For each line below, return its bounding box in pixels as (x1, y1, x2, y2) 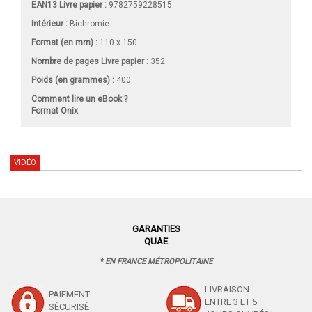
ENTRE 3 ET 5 (205, 296, 257, 307)
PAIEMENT (49, 288, 90, 299)
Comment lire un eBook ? (31, 93, 127, 104)
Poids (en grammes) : (31, 75, 114, 85)
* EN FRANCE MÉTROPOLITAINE (100, 256, 212, 266)
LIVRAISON (205, 283, 249, 295)
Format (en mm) (31, 37, 95, 47)
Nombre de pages (31, 56, 99, 66)
